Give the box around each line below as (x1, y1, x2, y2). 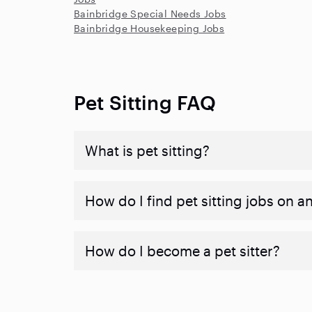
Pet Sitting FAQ (74, 91, 217, 114)
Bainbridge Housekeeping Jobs (74, 22, 225, 34)
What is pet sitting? (85, 142, 210, 159)
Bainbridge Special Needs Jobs (74, 8, 226, 19)
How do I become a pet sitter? (85, 242, 280, 259)
